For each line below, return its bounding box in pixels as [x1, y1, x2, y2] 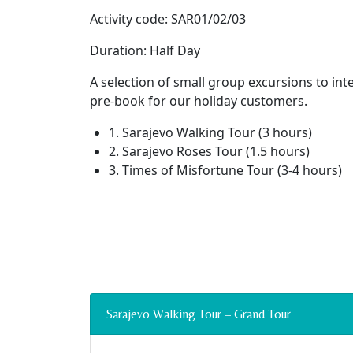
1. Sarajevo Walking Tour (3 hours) [109, 124, 312, 141]
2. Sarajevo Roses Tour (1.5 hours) [109, 143, 310, 160]
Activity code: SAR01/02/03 [90, 10, 246, 28]
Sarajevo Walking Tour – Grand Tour [106, 307, 291, 321]
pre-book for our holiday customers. [90, 92, 307, 110]
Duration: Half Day [90, 42, 200, 59]
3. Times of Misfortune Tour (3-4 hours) [109, 162, 342, 179]
